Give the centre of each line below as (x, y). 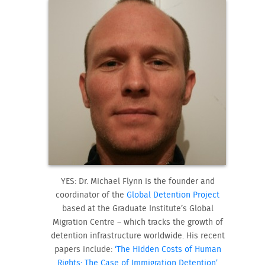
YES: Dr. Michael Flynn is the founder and (138, 181)
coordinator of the (91, 195)
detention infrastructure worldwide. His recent (138, 235)
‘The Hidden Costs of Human (168, 249)
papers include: (84, 249)
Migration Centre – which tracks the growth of (138, 222)
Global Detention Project (173, 195)
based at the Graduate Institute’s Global (138, 208)
